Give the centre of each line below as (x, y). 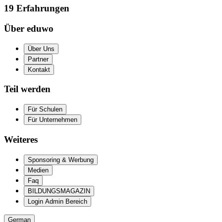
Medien (38, 170)
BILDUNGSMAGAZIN (59, 191)
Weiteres (21, 139)
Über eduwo (29, 28)
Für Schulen (45, 110)
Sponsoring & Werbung (61, 160)
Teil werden (27, 89)
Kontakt (39, 69)
